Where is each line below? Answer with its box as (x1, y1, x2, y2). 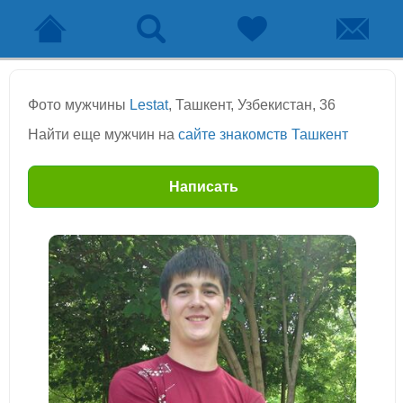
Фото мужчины (28, 97, 130, 112)
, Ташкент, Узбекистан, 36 (168, 97, 336, 112)
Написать (168, 179, 238, 194)
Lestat (130, 97, 168, 112)
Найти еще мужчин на (28, 127, 178, 142)
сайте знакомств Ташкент (178, 127, 348, 142)
